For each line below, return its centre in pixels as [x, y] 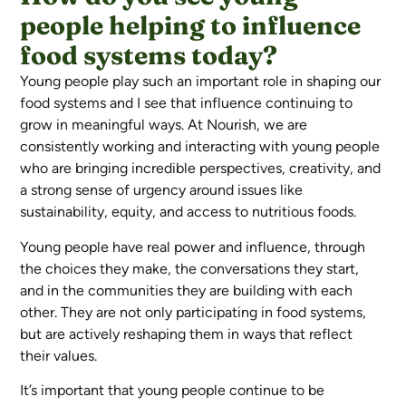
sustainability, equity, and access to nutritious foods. [188, 212]
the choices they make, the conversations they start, [190, 268]
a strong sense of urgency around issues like [162, 190]
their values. [59, 355]
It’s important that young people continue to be [173, 391]
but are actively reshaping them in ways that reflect [187, 333]
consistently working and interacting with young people [200, 147]
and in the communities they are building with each [187, 290]
